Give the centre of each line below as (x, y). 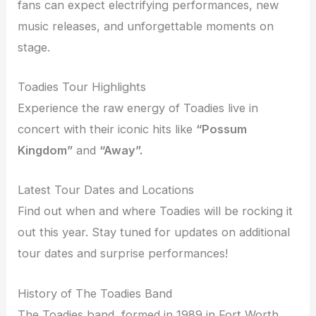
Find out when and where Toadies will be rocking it (156, 211)
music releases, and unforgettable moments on (146, 26)
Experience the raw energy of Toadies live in (138, 108)
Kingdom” (45, 151)
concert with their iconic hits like (107, 129)
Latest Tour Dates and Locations (106, 190)
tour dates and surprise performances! (123, 254)
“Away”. (121, 151)
